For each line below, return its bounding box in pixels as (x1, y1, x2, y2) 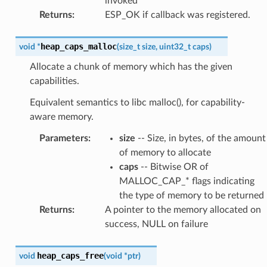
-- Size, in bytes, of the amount (135, 133, 266, 143)
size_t (119, 42, 140, 51)
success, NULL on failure (104, 219, 208, 229)
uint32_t (159, 42, 191, 51)
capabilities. (29, 76, 79, 86)
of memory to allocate (119, 147, 211, 157)
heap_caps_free (36, 250, 104, 260)
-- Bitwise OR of (138, 162, 209, 172)
